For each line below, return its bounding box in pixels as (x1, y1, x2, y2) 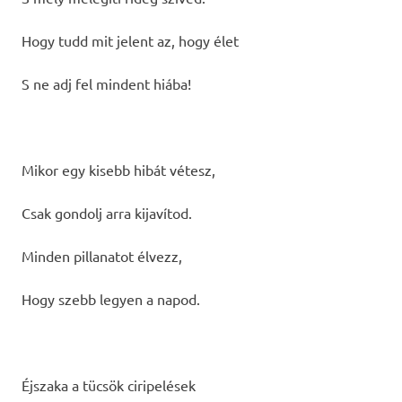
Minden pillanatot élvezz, (22, 246, 182, 265)
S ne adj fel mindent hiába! (22, 74, 191, 92)
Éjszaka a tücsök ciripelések (22, 375, 196, 394)
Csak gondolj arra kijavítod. (22, 203, 192, 222)
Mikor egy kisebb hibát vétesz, (22, 160, 215, 179)
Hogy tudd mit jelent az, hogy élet (22, 31, 239, 49)
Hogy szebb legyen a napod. (22, 289, 200, 308)
